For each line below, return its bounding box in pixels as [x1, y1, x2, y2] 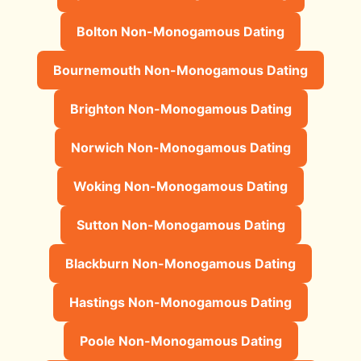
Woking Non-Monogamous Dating [73, 177, 288, 194]
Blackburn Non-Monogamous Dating [65, 255, 296, 272]
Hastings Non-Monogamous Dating [69, 293, 292, 310]
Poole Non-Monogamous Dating [79, 332, 282, 349]
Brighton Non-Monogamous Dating [69, 100, 292, 117]
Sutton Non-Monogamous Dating [76, 216, 285, 233]
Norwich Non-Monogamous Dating [70, 139, 291, 156]
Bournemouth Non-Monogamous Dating [53, 61, 308, 78]
